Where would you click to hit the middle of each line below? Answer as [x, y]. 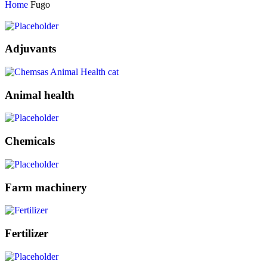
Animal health [40, 95]
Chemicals [30, 141]
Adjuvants [30, 49]
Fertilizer [27, 233]
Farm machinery [46, 187]
